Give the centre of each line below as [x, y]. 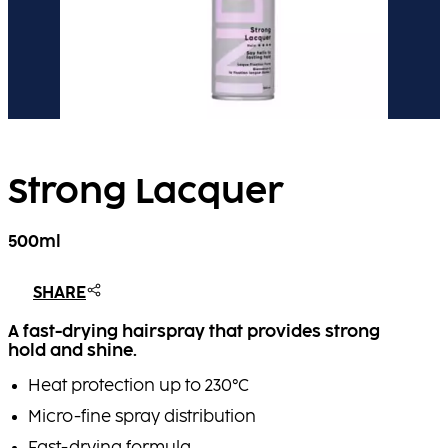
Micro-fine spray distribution [142, 418]
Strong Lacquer [145, 192]
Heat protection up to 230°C [138, 387]
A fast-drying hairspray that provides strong [194, 333]
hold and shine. [72, 352]
